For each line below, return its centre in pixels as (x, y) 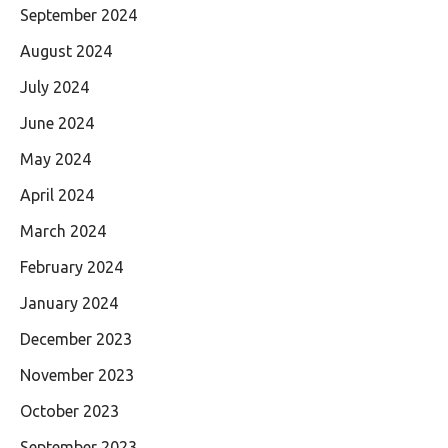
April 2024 (57, 194)
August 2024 (66, 50)
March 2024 (63, 230)
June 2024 (57, 122)
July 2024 (54, 86)
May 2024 (55, 158)
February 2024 (71, 266)
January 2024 (69, 302)
